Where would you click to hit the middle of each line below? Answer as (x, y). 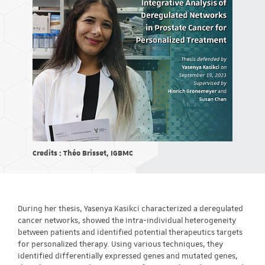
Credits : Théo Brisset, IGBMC (83, 153)
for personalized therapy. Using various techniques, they (120, 244)
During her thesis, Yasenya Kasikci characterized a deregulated (130, 209)
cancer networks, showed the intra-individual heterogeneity (127, 221)
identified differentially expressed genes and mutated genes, (128, 256)
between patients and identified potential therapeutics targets (130, 232)
